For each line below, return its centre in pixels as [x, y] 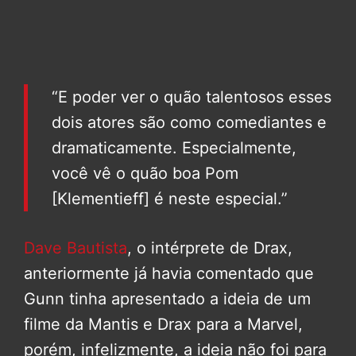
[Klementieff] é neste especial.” [170, 198]
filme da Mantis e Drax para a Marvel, [163, 324]
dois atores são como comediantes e [189, 122]
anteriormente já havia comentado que [169, 273]
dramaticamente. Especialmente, [174, 147]
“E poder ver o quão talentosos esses [192, 97]
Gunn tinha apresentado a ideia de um [167, 298]
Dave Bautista [75, 248]
